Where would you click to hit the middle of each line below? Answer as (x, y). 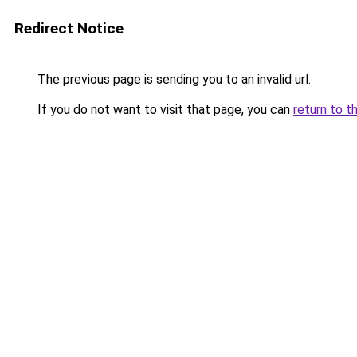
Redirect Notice (69, 28)
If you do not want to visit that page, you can (164, 110)
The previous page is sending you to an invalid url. (173, 79)
